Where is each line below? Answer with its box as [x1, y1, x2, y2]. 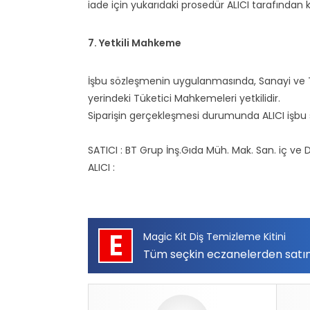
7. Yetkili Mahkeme [88, 36, 181, 50]
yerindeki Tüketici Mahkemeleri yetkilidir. [88, 91, 280, 105]
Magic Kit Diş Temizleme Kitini [143, 230, 286, 244]
